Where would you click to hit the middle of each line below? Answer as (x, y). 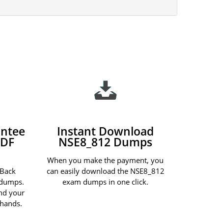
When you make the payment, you (106, 160)
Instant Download (106, 131)
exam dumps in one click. (106, 181)
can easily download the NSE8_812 (105, 171)
